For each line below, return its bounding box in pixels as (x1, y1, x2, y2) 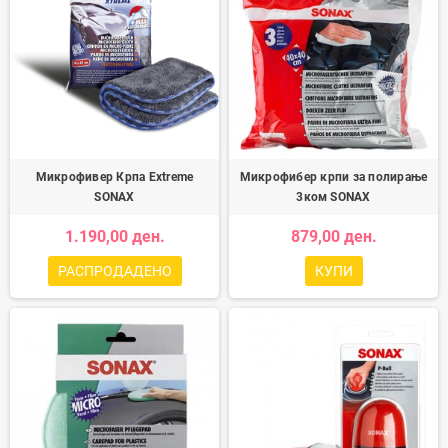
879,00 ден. (290, 227, 377, 246)
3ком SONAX (296, 190, 371, 204)
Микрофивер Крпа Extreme (35, 170, 194, 184)
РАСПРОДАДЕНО (57, 263, 172, 279)
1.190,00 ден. (64, 227, 165, 246)
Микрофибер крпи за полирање (239, 170, 428, 184)
